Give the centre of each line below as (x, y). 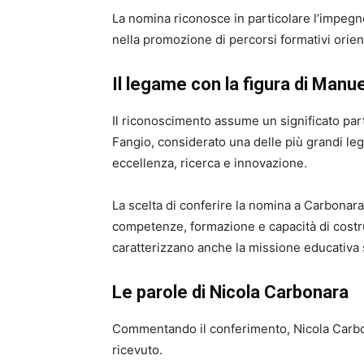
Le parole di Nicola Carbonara (230, 292)
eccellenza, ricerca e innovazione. (210, 163)
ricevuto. (137, 350)
